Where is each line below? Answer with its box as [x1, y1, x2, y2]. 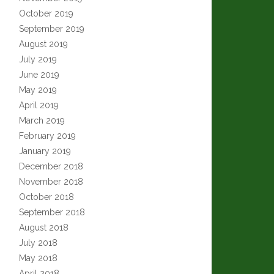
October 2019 [19, 9, 73, 18]
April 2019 [19, 100, 59, 110]
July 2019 [19, 54, 57, 64]
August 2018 [19, 223, 68, 232]
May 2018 [19, 253, 57, 263]
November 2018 [19, 177, 83, 187]
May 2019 [19, 85, 57, 95]
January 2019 [19, 146, 71, 156]
